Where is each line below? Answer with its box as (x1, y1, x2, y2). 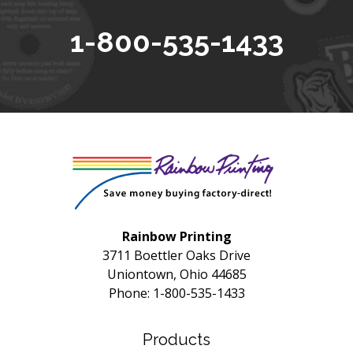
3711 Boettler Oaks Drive (102, 247, 251, 264)
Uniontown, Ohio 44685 (106, 266, 247, 283)
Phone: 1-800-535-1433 (108, 284, 245, 302)
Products (143, 330, 210, 349)
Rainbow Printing (121, 228, 232, 245)
